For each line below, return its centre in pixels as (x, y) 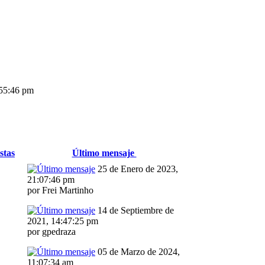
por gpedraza (51, 232)
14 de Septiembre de (135, 211)
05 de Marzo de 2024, (138, 252)
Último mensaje (104, 153)
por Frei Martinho (60, 190)
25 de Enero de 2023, (137, 169)
